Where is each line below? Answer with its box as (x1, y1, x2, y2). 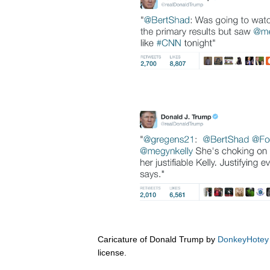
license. (98, 248, 127, 258)
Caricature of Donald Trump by (98, 234, 218, 245)
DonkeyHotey (218, 234, 269, 245)
